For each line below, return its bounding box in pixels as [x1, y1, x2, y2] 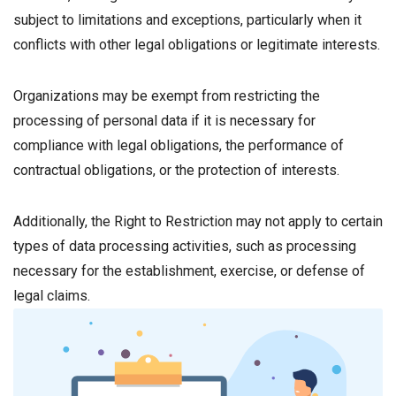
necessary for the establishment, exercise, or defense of [13, 263, 365, 279]
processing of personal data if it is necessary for [13, 112, 316, 129]
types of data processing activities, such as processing [13, 238, 356, 255]
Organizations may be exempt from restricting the [13, 88, 320, 104]
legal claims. [13, 287, 90, 304]
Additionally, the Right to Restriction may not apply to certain [13, 213, 383, 230]
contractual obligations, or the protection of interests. [13, 162, 339, 179]
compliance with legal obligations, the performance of [13, 137, 344, 154]
